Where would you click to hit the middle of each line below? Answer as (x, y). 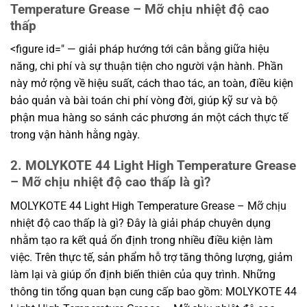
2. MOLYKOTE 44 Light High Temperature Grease (153, 166)
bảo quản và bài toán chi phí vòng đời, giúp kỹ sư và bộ (144, 101)
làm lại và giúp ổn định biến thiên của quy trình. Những (143, 274)
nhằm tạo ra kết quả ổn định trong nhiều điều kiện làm (142, 240)
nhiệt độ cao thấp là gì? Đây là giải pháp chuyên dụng (140, 223)
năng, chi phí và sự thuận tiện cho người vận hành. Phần (147, 66)
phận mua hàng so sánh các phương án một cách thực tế (149, 118)
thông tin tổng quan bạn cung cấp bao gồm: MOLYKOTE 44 (153, 291)
